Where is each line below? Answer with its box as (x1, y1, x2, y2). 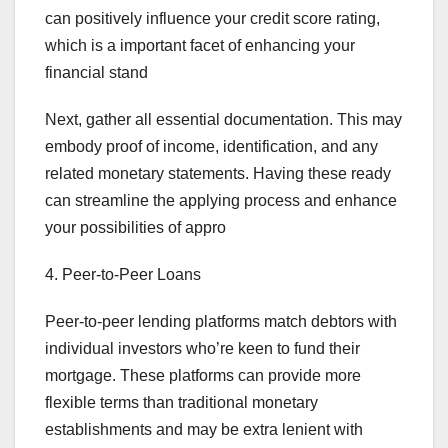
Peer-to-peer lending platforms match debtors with (45, 313, 397, 331)
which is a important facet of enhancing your (45, 37, 355, 55)
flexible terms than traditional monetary (45, 394, 318, 412)
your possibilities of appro (45, 219, 226, 237)
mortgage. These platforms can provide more (45, 367, 361, 385)
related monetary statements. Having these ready (45, 165, 391, 183)
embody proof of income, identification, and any (45, 138, 378, 156)
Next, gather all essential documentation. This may (45, 111, 402, 129)
